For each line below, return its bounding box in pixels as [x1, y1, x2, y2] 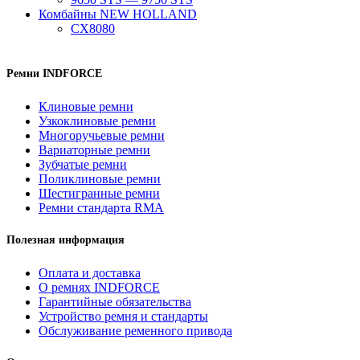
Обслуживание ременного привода [39, 323, 232, 337]
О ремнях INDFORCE [39, 280, 160, 294]
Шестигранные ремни [39, 186, 160, 200]
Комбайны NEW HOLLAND [39, 7, 197, 21]
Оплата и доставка [39, 265, 141, 280]
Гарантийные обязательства [39, 294, 191, 309]
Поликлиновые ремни [39, 171, 161, 186]
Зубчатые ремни [39, 157, 127, 171]
